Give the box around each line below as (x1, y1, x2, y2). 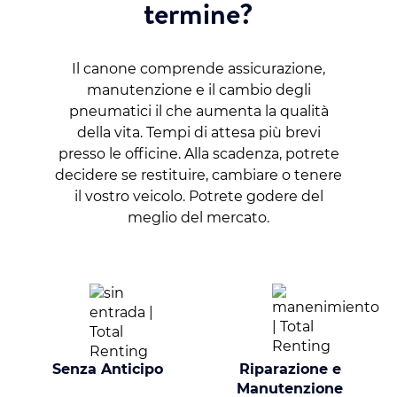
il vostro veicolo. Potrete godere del (74, 188, 323, 206)
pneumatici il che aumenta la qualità (68, 103, 329, 121)
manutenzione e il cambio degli (86, 82, 311, 99)
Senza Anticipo (51, 361, 163, 378)
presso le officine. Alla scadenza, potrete (58, 145, 339, 163)
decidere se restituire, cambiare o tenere (55, 167, 342, 184)
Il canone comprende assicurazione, (72, 60, 325, 78)
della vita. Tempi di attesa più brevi (76, 124, 321, 142)
